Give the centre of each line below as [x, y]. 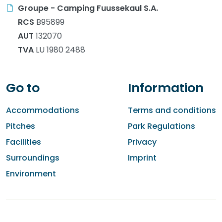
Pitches [21, 126]
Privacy [142, 142]
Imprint [142, 158]
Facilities [24, 142]
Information [166, 88]
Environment [31, 173]
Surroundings [33, 158]
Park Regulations [162, 126]
